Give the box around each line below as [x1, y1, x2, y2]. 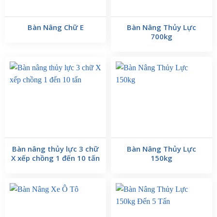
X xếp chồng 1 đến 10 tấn [11, 153, 100, 163]
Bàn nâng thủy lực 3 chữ [12, 143, 99, 154]
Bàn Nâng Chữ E [27, 22, 84, 32]
